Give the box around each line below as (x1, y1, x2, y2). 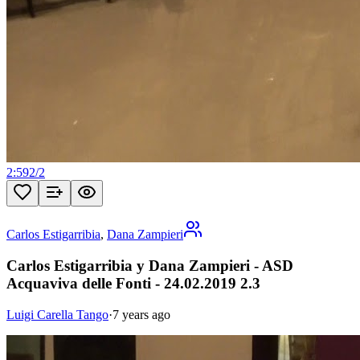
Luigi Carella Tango (6, 307, 108, 321)
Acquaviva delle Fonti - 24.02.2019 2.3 (6, 275, 260, 292)
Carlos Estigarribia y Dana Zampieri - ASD (6, 257, 293, 274)
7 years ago (112, 307, 170, 321)
